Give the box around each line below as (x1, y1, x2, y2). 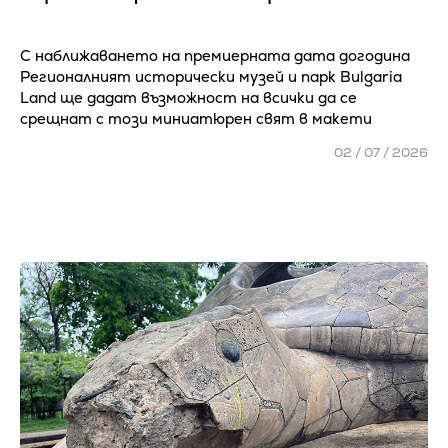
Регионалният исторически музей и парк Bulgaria (20, 67, 402, 86)
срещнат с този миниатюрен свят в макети (20, 109, 372, 128)
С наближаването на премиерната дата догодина (20, 46, 410, 65)
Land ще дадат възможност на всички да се (20, 88, 357, 107)
